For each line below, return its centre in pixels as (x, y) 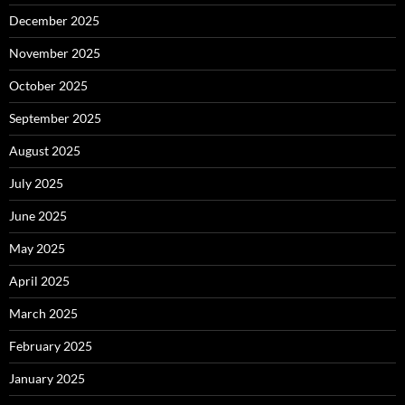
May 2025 (37, 248)
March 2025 (43, 313)
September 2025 (55, 118)
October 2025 (48, 85)
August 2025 (45, 151)
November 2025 (55, 53)
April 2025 (39, 281)
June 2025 (38, 216)
